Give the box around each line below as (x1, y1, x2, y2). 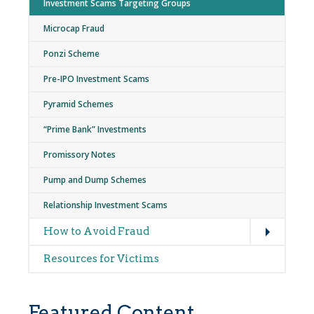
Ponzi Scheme (43, 48, 100, 60)
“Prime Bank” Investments (43, 123, 146, 135)
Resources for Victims (43, 252, 159, 265)
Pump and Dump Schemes (43, 174, 146, 186)
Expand (255, 211, 294, 226)
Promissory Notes (43, 149, 116, 161)
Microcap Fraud (43, 22, 104, 34)
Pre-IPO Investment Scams (43, 73, 149, 85)
